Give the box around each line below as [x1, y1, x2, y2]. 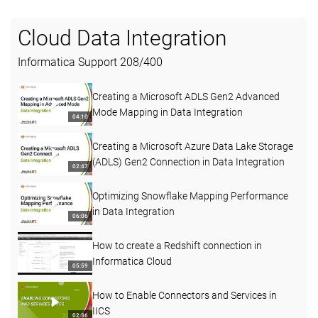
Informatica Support [18, 55, 120, 70]
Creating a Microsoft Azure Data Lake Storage [92, 141, 293, 153]
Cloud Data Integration [18, 26, 226, 51]
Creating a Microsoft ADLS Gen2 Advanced [92, 91, 280, 103]
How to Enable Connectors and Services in [92, 290, 277, 302]
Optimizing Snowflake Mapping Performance [92, 190, 288, 202]
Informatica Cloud [92, 256, 172, 268]
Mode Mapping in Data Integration [92, 106, 243, 119]
